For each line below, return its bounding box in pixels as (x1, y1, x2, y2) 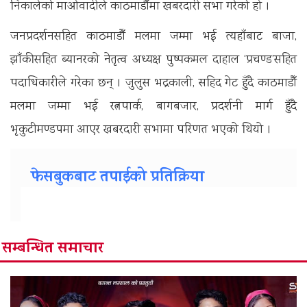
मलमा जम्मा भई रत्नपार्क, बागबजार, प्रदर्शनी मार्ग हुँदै (10, 97, 297, 116)
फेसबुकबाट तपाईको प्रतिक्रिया (31, 165, 204, 191)
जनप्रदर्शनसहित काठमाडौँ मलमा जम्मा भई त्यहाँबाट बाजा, (10, 27, 297, 46)
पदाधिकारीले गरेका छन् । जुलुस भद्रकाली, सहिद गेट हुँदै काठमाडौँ (10, 74, 297, 93)
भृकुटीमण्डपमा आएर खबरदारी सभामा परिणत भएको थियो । (10, 121, 271, 139)
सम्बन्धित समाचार (2, 236, 103, 262)
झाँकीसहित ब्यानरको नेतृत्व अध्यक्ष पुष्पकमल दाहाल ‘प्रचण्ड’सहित (10, 51, 297, 69)
